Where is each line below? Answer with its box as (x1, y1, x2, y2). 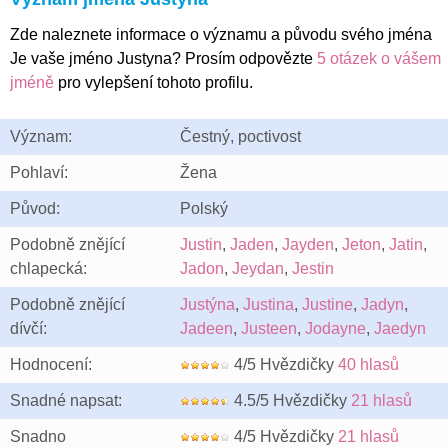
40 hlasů (338, 356, 399, 373)
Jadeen (180, 320, 233, 337)
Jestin (292, 260, 334, 277)
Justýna (180, 296, 235, 313)
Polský (180, 200, 228, 217)
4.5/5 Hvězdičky (230, 392, 351, 409)
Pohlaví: (10, 164, 68, 181)
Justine (302, 296, 353, 313)
